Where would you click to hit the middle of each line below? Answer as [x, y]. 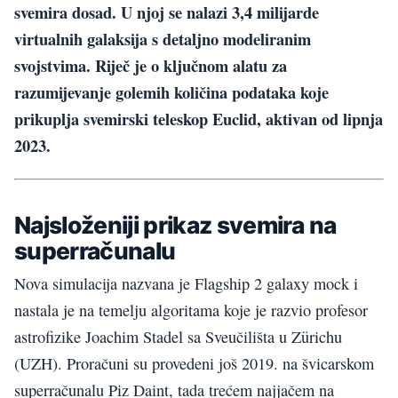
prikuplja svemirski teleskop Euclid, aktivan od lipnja [199, 118]
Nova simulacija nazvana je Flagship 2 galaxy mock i [186, 284]
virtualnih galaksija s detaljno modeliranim [163, 38]
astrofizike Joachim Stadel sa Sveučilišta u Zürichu [178, 337]
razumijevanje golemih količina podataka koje [171, 92]
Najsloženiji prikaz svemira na [175, 224]
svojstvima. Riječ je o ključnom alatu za [151, 65]
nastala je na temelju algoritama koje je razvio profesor [191, 310]
